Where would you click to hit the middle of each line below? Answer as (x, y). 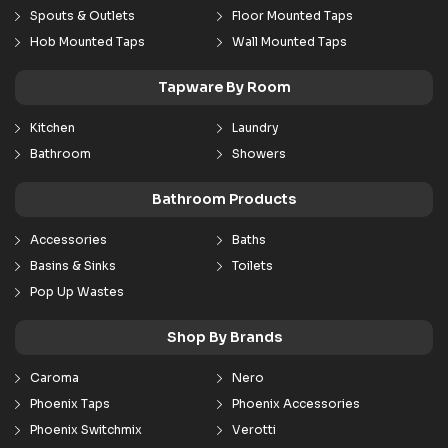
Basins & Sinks (73, 265)
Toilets (252, 265)
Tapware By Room (224, 87)
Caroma (54, 377)
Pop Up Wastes (77, 291)
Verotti (253, 429)
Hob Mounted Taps (87, 41)
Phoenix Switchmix (86, 429)
